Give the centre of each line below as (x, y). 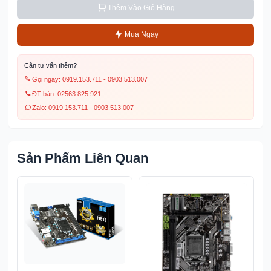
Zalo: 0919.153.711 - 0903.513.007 (83, 107)
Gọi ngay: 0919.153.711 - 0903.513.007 (90, 80)
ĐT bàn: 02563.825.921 (66, 93)
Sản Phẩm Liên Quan (83, 158)
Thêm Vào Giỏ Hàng (142, 8)
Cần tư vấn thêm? (50, 66)
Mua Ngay (141, 34)
